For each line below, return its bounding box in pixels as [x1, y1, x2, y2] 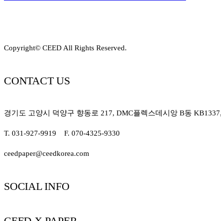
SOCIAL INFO [4, 180, 70, 193]
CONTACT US [4, 74, 70, 87]
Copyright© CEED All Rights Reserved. [4, 43, 127, 52]
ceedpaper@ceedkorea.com [4, 149, 89, 158]
